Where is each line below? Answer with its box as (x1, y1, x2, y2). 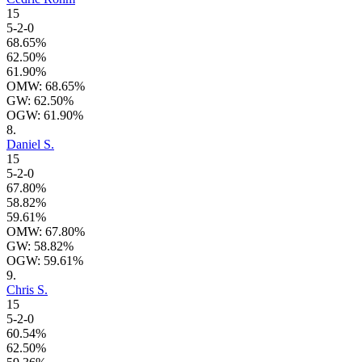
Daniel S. (6, 137, 54, 152)
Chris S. (6, 283, 48, 297)
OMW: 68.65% (6, 79, 85, 94)
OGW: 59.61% (6, 254, 83, 268)
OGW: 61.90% (6, 108, 83, 123)
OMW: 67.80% (6, 225, 85, 239)
